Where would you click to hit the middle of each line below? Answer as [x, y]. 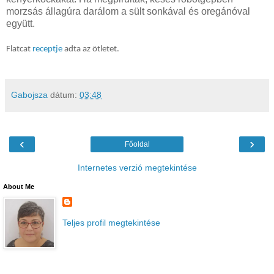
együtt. [20, 24]
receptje [47, 50]
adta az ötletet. [91, 50]
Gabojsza [29, 95]
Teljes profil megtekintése [111, 223]
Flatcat [19, 50]
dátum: [65, 95]
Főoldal [137, 145]
